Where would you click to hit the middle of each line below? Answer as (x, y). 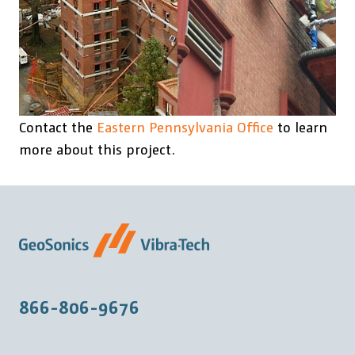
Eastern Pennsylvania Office (185, 126)
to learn (300, 126)
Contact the (58, 126)
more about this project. (97, 148)
